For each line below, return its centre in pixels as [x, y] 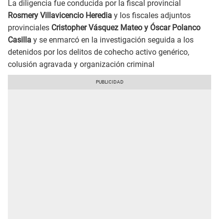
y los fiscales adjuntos [152, 15]
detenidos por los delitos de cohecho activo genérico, [99, 52]
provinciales [30, 27]
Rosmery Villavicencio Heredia [61, 15]
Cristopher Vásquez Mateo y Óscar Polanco [126, 27]
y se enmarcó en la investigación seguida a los [112, 40]
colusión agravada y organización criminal [81, 64]
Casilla [20, 40]
